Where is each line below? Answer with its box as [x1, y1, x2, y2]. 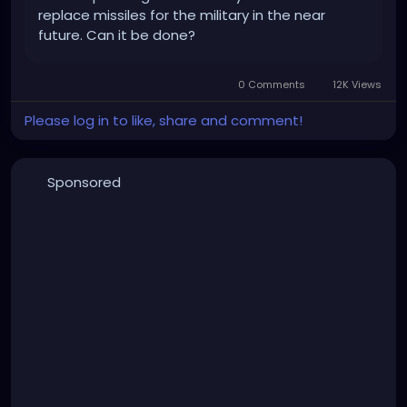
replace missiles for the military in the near [38, 5, 325, 25]
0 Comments [235, 77, 309, 93]
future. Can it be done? [38, 25, 195, 45]
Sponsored [46, 173, 121, 193]
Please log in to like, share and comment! [25, 111, 303, 131]
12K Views [330, 77, 382, 93]
